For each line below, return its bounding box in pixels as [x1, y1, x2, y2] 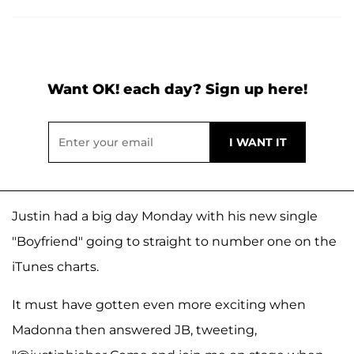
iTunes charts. [12, 258, 99, 274]
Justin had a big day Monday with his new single [12, 208, 318, 224]
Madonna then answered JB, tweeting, [12, 322, 257, 337]
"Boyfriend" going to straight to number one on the [12, 233, 337, 249]
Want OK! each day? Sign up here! [47, 80, 307, 98]
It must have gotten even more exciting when [12, 296, 306, 312]
